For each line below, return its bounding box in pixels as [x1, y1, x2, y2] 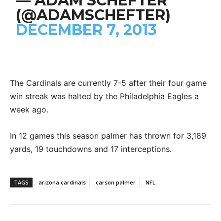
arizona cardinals [38, 178, 86, 186]
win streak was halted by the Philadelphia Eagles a [10, 91, 199, 101]
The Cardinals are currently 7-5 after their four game [10, 77, 207, 88]
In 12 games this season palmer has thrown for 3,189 [10, 130, 206, 141]
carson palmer [96, 178, 136, 186]
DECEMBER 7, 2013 [16, 20, 157, 39]
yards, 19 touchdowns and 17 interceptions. [10, 144, 172, 154]
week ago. [10, 104, 48, 114]
